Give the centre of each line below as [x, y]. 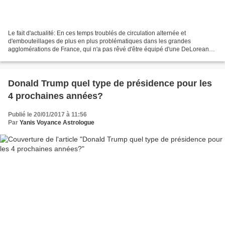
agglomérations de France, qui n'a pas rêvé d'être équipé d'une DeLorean [108, 49]
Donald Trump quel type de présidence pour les [110, 84]
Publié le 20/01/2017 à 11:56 [47, 115]
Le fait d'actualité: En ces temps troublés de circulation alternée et [97, 33]
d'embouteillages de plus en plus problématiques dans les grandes [99, 41]
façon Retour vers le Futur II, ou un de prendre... [73, 58]
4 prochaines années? [55, 96]
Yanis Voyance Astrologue [57, 123]
